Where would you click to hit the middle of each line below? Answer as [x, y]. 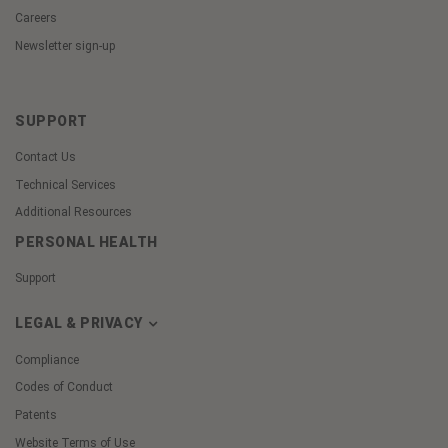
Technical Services [65, 184]
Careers [36, 18]
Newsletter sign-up [65, 46]
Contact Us [45, 156]
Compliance [47, 359]
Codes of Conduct [64, 387]
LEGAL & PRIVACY [80, 322]
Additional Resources [73, 212]
